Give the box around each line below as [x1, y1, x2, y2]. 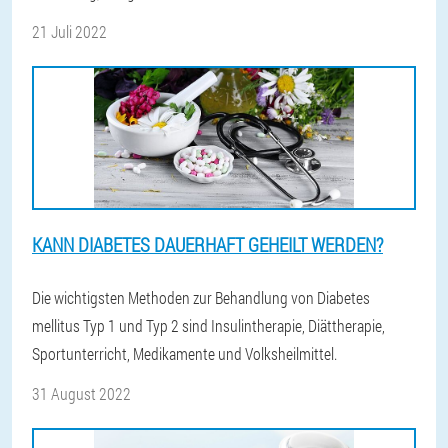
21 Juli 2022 [32, 21, 107, 42]
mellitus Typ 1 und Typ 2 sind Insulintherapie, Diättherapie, [32, 315, 385, 336]
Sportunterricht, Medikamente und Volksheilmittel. [32, 343, 337, 364]
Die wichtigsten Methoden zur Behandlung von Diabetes [32, 287, 370, 308]
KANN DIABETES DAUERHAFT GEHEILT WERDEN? [32, 232, 383, 257]
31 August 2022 [32, 383, 131, 404]
